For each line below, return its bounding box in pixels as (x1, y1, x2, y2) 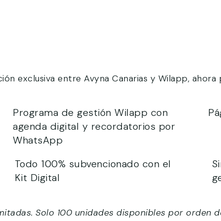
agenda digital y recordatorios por (13, 120, 175, 133)
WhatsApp (13, 134, 63, 147)
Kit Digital (14, 171, 60, 184)
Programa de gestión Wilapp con (13, 106, 168, 119)
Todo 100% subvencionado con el (14, 157, 171, 170)
